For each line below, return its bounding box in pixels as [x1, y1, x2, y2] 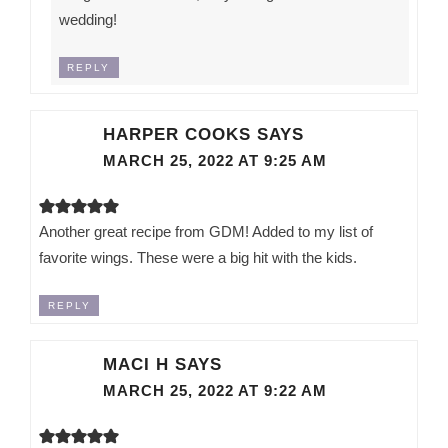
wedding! [58, 10, 117, 28]
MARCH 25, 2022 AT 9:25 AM [103, 152, 328, 169]
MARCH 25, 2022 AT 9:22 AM [103, 383, 328, 400]
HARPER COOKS [103, 123, 252, 144]
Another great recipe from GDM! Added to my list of [39, 222, 374, 240]
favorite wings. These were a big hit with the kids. [39, 248, 358, 266]
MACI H [103, 354, 170, 375]
